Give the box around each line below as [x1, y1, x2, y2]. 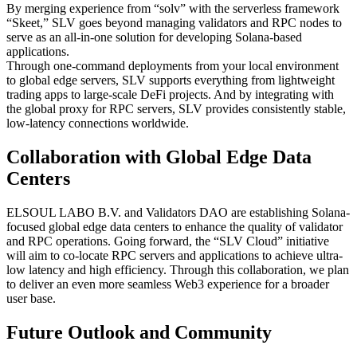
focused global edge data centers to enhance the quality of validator [6, 219, 343, 233]
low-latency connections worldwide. [6, 116, 189, 131]
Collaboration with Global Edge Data [6, 147, 312, 168]
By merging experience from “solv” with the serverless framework [6, 2, 339, 16]
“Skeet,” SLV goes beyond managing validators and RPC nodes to [6, 16, 342, 30]
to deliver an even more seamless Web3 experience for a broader [6, 277, 329, 291]
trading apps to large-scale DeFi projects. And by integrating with [6, 88, 334, 102]
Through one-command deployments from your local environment [6, 59, 339, 73]
